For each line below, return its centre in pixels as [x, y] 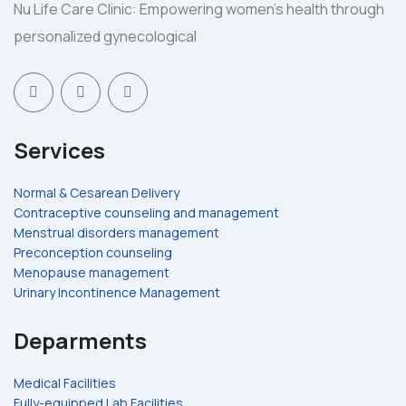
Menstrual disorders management [116, 233]
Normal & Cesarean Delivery [97, 193]
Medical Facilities [65, 383]
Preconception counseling [93, 253]
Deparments [80, 341]
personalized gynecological [105, 37]
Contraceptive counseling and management [146, 213]
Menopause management [92, 273]
